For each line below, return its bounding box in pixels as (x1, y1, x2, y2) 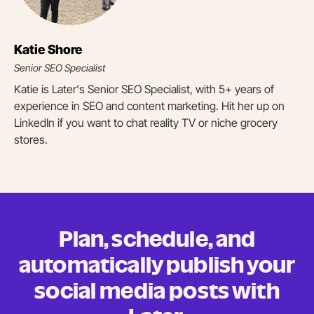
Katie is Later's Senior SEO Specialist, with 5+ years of (14, 81, 274, 96)
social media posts (34, 279, 233, 302)
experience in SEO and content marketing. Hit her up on (14, 98, 285, 113)
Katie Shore (14, 41, 82, 57)
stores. (14, 132, 48, 146)
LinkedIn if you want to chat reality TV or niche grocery (14, 115, 278, 130)
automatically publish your (19, 253, 295, 276)
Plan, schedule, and (58, 227, 256, 250)
